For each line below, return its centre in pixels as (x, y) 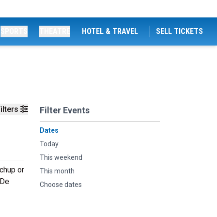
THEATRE (55, 31)
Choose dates (61, 185)
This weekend (61, 157)
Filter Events (65, 110)
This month (57, 171)
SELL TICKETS (179, 31)
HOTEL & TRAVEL (110, 31)
